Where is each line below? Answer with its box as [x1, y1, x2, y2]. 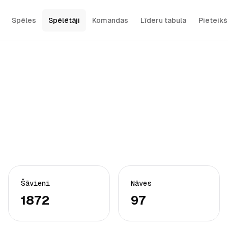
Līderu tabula [140, 16, 186, 24]
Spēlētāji [48, 16, 80, 24]
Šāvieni [21, 179, 50, 187]
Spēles [11, 16, 36, 24]
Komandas [92, 16, 128, 24]
